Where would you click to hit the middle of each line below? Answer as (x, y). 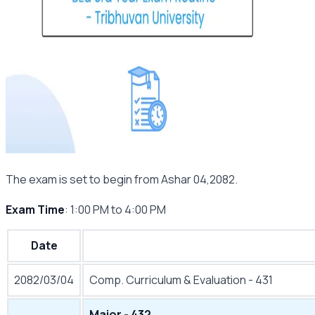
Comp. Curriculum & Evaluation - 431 (181, 280)
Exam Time (35, 210)
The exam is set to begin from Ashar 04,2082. (123, 179)
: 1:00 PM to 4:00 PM (115, 210)
